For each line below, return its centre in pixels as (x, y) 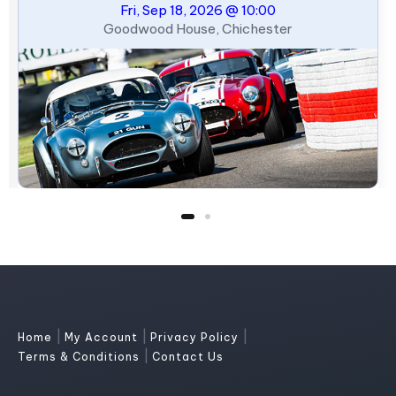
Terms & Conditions (80, 357)
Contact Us (188, 357)
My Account (103, 337)
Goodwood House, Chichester (198, 28)
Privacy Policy (196, 337)
